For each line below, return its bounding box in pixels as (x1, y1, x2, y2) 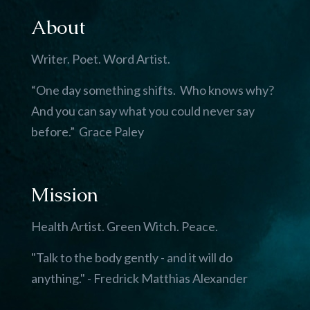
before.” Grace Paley (31, 124, 144, 139)
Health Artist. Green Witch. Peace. (31, 219, 218, 234)
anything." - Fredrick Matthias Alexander (31, 271, 248, 286)
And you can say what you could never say (31, 103, 255, 118)
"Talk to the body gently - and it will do (31, 250, 232, 265)
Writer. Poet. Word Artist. (31, 51, 170, 66)
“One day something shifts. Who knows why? (31, 82, 276, 98)
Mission (31, 182, 98, 207)
